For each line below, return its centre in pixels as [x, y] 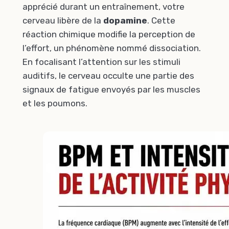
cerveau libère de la [63, 21]
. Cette [161, 21]
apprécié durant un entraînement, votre [104, 7]
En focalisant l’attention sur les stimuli [101, 62]
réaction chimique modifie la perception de [109, 35]
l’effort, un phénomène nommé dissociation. [112, 48]
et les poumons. [55, 104]
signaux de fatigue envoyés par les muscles [111, 90]
